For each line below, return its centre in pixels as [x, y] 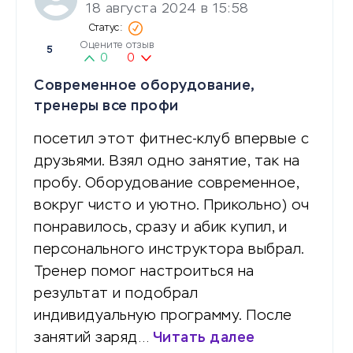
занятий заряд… [93, 338]
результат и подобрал [116, 294]
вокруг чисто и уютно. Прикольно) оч [172, 205]
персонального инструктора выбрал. [169, 249]
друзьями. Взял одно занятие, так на [167, 161]
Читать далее [204, 338]
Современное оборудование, [144, 85]
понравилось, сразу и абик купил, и [160, 227]
